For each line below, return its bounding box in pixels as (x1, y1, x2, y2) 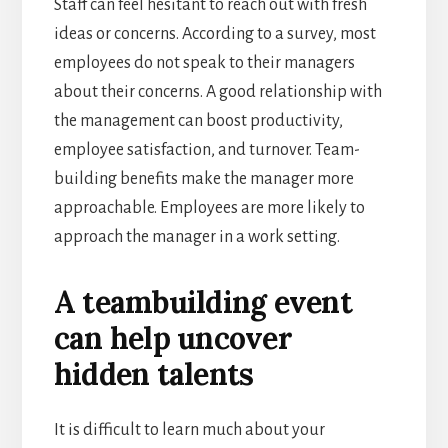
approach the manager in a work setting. (53, 227, 340, 246)
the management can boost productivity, (53, 111, 343, 130)
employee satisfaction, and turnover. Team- (53, 140, 360, 159)
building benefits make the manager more (53, 169, 354, 188)
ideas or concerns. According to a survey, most (53, 24, 376, 43)
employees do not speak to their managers (53, 53, 355, 72)
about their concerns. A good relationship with (53, 82, 382, 101)
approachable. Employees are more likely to (53, 198, 365, 217)
